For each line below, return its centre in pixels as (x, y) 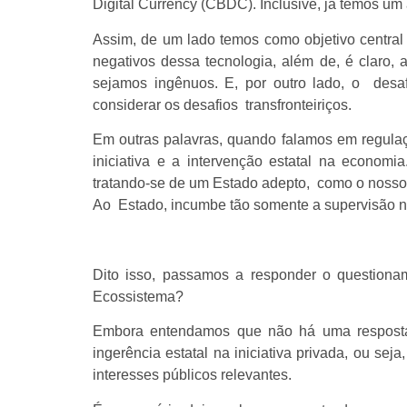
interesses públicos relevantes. (196, 375)
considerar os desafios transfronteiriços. (226, 104)
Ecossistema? (140, 296)
